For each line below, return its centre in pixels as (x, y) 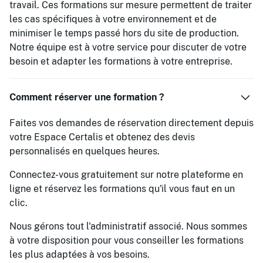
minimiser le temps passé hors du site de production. (124, 33)
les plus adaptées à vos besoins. (80, 254)
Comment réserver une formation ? (87, 97)
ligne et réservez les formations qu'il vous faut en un (122, 189)
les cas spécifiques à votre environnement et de (113, 19)
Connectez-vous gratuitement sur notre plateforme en (126, 175)
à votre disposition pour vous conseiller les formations (127, 240)
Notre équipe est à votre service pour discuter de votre (128, 47)
